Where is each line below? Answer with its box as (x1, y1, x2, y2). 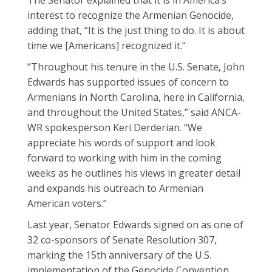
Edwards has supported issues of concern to (27, 75, 229, 89)
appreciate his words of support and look (27, 136, 216, 149)
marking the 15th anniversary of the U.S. (27, 248, 211, 262)
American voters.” (27, 197, 107, 210)
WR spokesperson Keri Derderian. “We (27, 121, 202, 134)
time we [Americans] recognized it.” (27, 39, 186, 52)
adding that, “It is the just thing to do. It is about (27, 24, 245, 37)
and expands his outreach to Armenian (27, 182, 203, 195)
